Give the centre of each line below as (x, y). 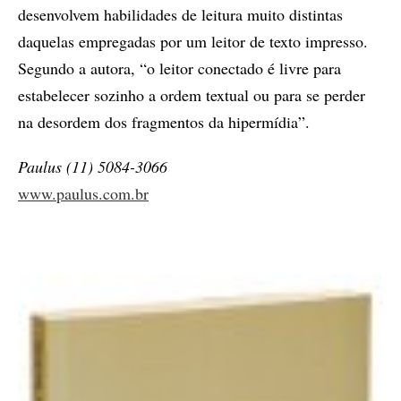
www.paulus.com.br (83, 194)
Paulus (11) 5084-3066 (93, 167)
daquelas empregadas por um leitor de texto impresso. (193, 42)
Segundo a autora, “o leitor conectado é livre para (179, 68)
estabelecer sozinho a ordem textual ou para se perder (192, 95)
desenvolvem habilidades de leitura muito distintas (180, 15)
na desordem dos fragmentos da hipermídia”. (164, 122)
